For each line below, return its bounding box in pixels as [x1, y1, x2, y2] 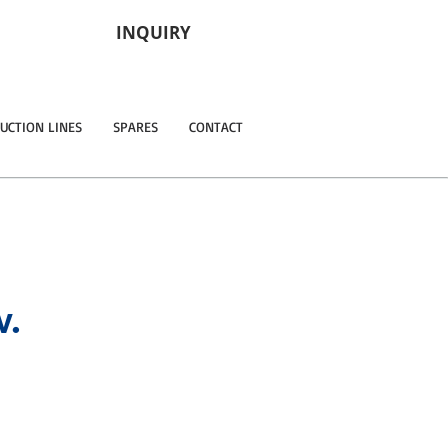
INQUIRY [116, 21, 191, 44]
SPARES [112, 118, 158, 135]
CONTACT [188, 118, 243, 135]
